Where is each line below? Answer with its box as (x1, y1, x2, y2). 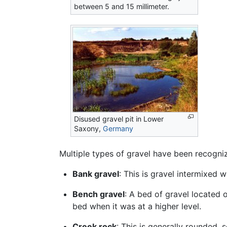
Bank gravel (72, 169, 119, 179)
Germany (103, 124, 134, 133)
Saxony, (74, 124, 103, 133)
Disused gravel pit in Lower (74, 115, 164, 124)
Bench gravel (72, 189, 125, 200)
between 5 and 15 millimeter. (74, 2, 170, 11)
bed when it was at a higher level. (72, 201, 201, 212)
